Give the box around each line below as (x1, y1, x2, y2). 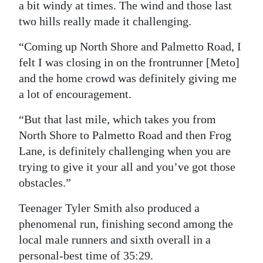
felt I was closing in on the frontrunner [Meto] (19, 56, 240, 69)
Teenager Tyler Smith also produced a (19, 201, 200, 215)
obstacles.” (19, 176, 71, 190)
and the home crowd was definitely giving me (19, 72, 237, 85)
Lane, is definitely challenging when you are (19, 144, 231, 158)
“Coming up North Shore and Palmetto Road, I (19, 40, 241, 53)
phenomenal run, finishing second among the (19, 217, 233, 231)
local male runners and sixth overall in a (19, 233, 211, 247)
